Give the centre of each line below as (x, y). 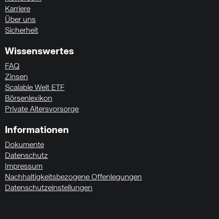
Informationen (37, 130)
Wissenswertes (39, 52)
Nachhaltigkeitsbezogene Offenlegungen (73, 177)
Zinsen (16, 77)
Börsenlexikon (29, 99)
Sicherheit (22, 31)
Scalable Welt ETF (35, 88)
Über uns (20, 20)
